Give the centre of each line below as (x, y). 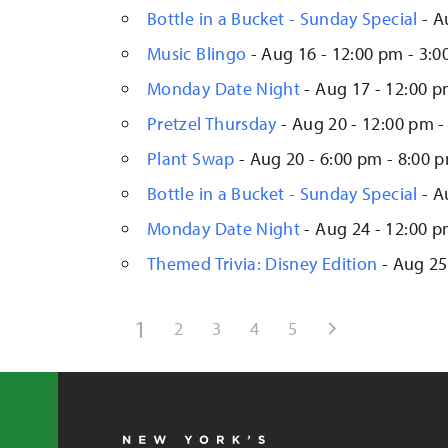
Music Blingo (197, 54)
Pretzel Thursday (212, 124)
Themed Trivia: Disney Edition (262, 264)
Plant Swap (191, 159)
